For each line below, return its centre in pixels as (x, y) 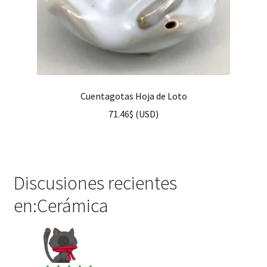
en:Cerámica (61, 206)
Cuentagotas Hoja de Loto (133, 96)
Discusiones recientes (95, 183)
